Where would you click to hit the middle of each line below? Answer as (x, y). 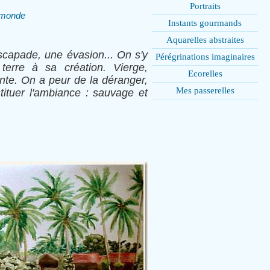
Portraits (205, 6)
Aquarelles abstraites (205, 40)
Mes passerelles (205, 90)
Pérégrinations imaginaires (205, 57)
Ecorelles (205, 74)
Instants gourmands (205, 23)
